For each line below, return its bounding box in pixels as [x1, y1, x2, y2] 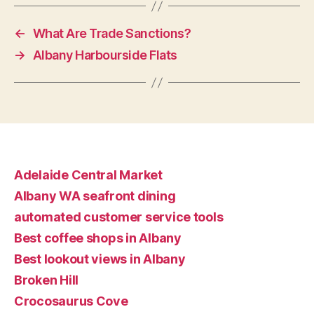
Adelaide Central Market [14, 168, 163, 182]
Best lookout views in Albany [14, 252, 186, 266]
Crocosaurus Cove [14, 294, 128, 308]
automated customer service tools [14, 210, 224, 224]
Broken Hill [14, 273, 79, 287]
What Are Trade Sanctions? [32, 26, 191, 41]
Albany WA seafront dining [14, 189, 176, 203]
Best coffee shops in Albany [14, 231, 182, 245]
